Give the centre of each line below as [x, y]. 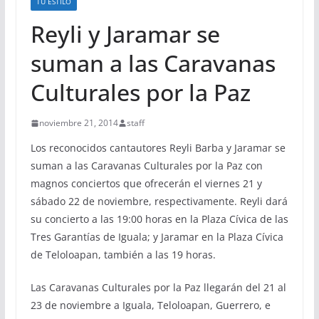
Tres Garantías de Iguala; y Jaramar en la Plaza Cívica [157, 237]
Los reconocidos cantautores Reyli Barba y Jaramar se [158, 148]
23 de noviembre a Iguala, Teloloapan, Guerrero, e [150, 305]
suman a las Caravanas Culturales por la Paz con [146, 166]
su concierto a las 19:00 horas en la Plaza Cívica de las [159, 219]
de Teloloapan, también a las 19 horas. [123, 255]
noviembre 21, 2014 [78, 123]
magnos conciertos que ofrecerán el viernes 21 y [146, 184]
